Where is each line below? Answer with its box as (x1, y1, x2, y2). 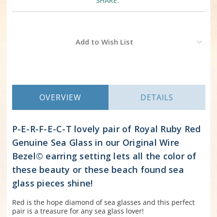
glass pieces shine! (12, 177, 93, 189)
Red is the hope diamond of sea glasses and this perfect (12, 198, 195, 207)
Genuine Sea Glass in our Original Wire (12, 137, 179, 149)
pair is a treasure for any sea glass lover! (12, 206, 144, 216)
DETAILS (140, 92, 173, 103)
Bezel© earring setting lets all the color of (12, 150, 197, 162)
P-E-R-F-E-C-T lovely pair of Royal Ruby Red (12, 123, 201, 135)
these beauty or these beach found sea (12, 164, 184, 176)
